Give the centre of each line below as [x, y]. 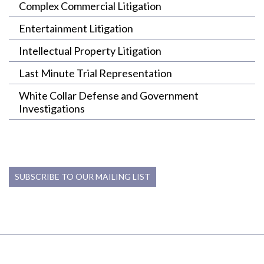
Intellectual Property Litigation [90, 51]
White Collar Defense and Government [109, 95]
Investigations [52, 108]
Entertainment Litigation [76, 28]
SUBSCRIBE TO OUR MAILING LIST [82, 176]
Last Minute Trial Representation [95, 73]
